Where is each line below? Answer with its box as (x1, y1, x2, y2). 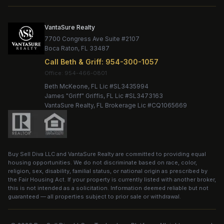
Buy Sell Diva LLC (8, 150, 55, 157)
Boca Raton (44, 44, 78, 52)
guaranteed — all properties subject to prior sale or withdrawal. (8, 193, 181, 200)
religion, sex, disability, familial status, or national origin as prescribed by (8, 167, 207, 174)
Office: (44, 69, 63, 76)
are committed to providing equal (114, 150, 206, 157)
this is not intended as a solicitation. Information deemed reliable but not (8, 184, 208, 191)
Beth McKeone (44, 82, 88, 90)
